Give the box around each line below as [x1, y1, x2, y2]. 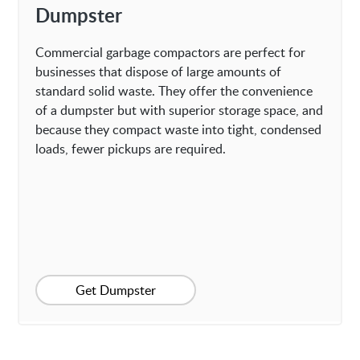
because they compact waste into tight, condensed [35, 121, 322, 139]
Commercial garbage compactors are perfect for [35, 43, 306, 62]
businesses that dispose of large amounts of [35, 63, 282, 81]
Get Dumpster [76, 281, 157, 300]
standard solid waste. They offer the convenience [35, 82, 313, 100]
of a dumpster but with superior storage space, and [35, 101, 324, 120]
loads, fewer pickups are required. [35, 140, 227, 158]
